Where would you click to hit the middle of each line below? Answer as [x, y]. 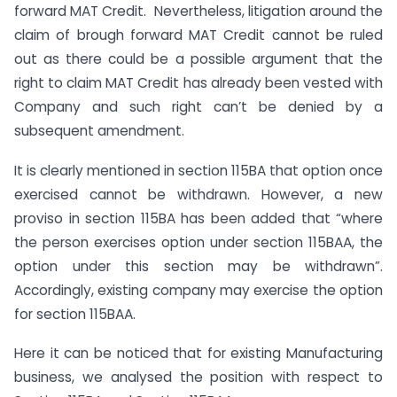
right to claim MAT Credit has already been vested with [198, 82]
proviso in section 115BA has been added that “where [198, 218]
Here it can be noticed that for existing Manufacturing [198, 354]
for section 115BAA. [75, 314]
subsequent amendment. [99, 130]
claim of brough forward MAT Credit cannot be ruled [198, 35]
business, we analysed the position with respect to [198, 378]
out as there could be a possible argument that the [198, 58]
